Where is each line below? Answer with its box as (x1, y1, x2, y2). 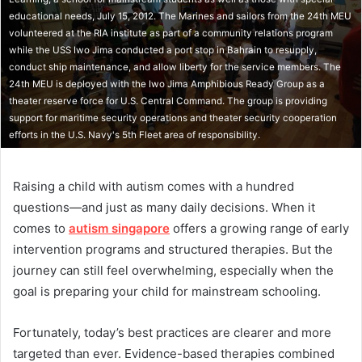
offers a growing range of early (170, 220, 349, 236)
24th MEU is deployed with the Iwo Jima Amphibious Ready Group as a (9, 78, 325, 90)
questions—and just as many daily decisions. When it (13, 199, 315, 215)
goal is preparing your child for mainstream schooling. (13, 283, 321, 299)
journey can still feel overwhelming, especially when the (13, 262, 334, 278)
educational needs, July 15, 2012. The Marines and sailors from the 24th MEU (9, 10, 351, 22)
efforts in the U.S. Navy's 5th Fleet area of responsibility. (9, 128, 260, 141)
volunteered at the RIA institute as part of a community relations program (9, 27, 333, 39)
